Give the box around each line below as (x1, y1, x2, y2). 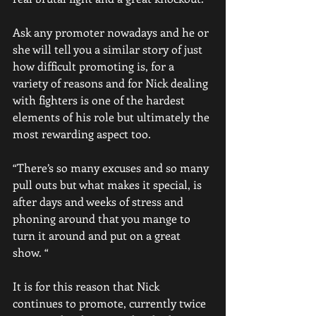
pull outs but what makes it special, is (13, 177, 205, 192)
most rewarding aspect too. (13, 126, 154, 141)
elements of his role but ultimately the (13, 109, 212, 124)
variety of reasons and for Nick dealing (13, 75, 211, 90)
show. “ (13, 245, 49, 260)
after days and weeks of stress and (13, 194, 186, 209)
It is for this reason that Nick (13, 279, 162, 293)
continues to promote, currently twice (13, 296, 209, 310)
